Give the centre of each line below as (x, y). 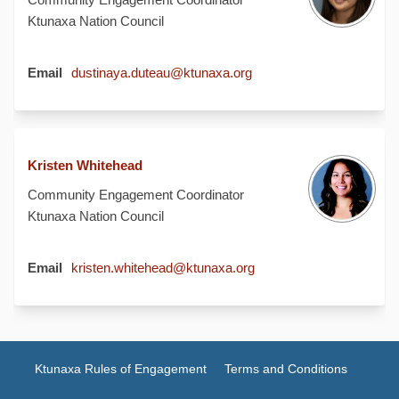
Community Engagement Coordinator (136, 195)
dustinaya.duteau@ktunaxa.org (162, 73)
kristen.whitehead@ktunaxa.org (163, 268)
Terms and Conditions (285, 369)
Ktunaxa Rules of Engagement (120, 369)
